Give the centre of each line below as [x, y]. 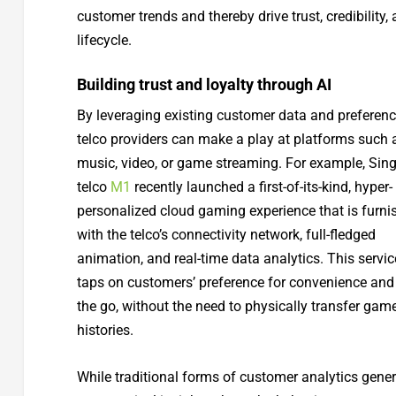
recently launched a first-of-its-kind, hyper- [261, 187]
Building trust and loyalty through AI [204, 85]
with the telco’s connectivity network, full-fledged [226, 235]
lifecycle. [104, 40]
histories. [105, 331]
